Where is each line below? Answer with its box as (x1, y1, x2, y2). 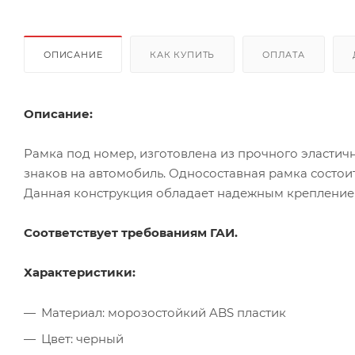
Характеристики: (24, 264, 136, 280)
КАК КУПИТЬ (150, 48, 216, 60)
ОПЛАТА (262, 48, 305, 60)
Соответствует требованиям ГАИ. (24, 224, 238, 240)
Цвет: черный (41, 330, 124, 346)
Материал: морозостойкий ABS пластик (41, 304, 286, 320)
